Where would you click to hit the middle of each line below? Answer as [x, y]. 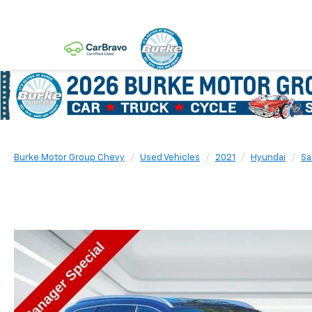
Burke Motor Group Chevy [69, 158]
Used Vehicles [170, 158]
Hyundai [268, 158]
